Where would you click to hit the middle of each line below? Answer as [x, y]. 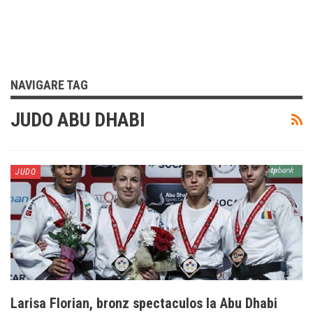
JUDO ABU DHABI [78, 119]
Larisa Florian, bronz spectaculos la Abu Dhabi [144, 303]
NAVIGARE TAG [49, 85]
